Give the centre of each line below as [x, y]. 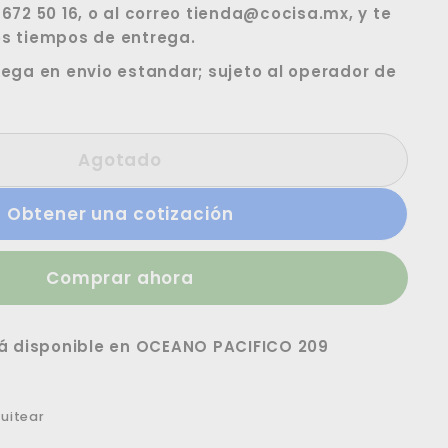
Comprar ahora [120, 278]
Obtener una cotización [120, 214]
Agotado [120, 160]
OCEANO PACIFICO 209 [232, 346]
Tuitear [90, 415]
